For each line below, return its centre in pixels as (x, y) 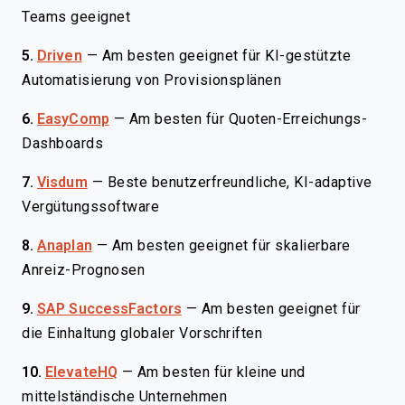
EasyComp (73, 119)
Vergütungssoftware (90, 207)
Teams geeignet (76, 17)
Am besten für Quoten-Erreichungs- (248, 119)
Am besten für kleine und (221, 372)
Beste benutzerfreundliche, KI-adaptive (240, 182)
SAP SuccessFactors (109, 309)
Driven (60, 56)
